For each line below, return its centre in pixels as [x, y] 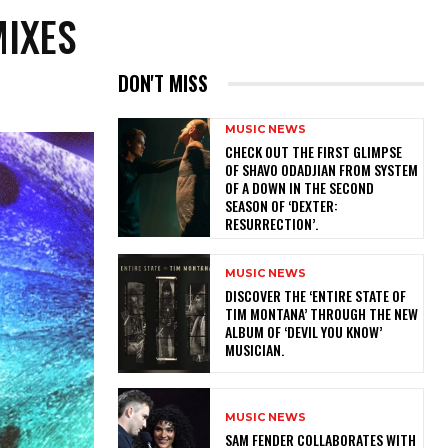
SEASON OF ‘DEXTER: [281, 206]
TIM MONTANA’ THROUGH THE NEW [321, 314]
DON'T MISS [163, 83]
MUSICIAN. [257, 350]
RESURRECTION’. [274, 224]
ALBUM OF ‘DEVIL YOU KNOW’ [303, 332]
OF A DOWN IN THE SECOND [299, 188]
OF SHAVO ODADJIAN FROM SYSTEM [321, 170]
